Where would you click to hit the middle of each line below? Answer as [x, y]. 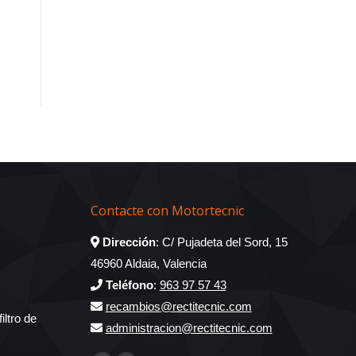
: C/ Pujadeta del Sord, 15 [221, 242]
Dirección [127, 242]
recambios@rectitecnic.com [178, 306]
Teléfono [128, 284]
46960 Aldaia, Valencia [148, 263]
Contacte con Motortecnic [167, 210]
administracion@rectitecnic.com [189, 327]
